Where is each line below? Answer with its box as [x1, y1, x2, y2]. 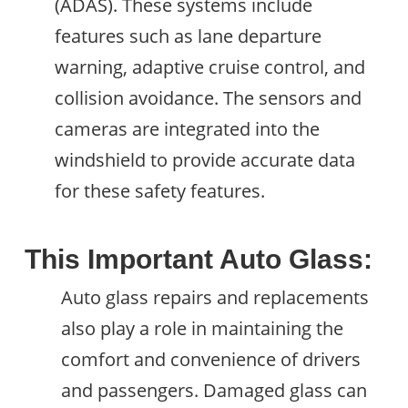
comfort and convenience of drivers [60, 346, 361, 372]
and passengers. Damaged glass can [60, 377, 367, 403]
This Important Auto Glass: [24, 243, 372, 274]
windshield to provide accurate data [54, 148, 355, 173]
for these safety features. [54, 178, 265, 204]
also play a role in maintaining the [60, 315, 343, 341]
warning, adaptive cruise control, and [54, 55, 365, 80]
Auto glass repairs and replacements [60, 284, 369, 310]
